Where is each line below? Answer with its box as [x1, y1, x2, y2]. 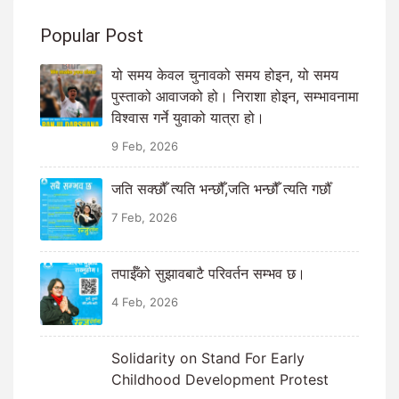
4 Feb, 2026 [111, 295, 178, 309]
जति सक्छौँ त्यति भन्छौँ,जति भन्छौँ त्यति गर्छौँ [111, 180, 331, 198]
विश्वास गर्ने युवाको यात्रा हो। [111, 109, 265, 126]
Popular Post [40, 25, 143, 46]
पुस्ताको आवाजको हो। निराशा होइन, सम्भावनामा [111, 87, 359, 105]
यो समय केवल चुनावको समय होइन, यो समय [111, 66, 338, 84]
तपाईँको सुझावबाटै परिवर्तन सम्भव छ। [111, 265, 305, 282]
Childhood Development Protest [111, 370, 329, 388]
